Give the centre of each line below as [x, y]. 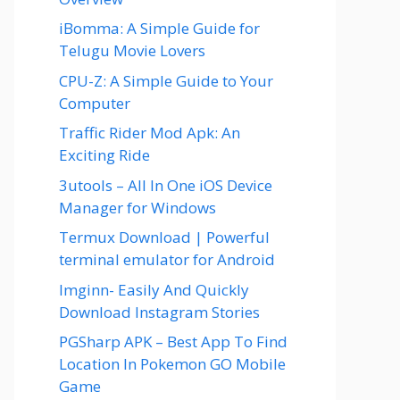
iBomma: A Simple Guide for [159, 28]
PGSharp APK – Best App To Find [173, 342]
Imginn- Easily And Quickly [154, 289]
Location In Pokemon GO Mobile [172, 364]
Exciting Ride [104, 155]
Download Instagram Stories [159, 312]
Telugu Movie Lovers [132, 50]
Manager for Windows [137, 207]
